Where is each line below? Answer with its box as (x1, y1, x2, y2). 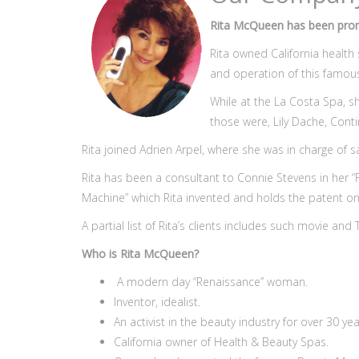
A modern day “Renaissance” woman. (114, 274, 308, 289)
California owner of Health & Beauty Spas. (114, 334, 329, 349)
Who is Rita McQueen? (82, 246, 199, 261)
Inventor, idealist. (114, 294, 200, 309)
